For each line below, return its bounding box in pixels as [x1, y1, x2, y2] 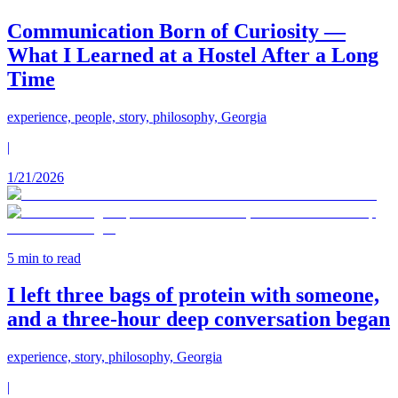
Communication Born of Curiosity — [7, 19, 346, 43]
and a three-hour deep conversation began [7, 307, 390, 331]
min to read [14, 250, 81, 266]
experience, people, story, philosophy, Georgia [7, 108, 267, 124]
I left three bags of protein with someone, [7, 283, 379, 307]
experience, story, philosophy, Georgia [7, 349, 222, 365]
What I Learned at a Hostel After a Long [7, 43, 378, 67]
